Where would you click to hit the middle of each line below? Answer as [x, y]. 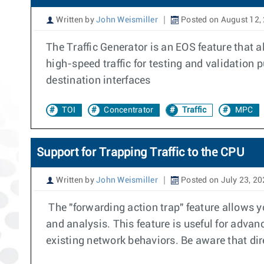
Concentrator [129, 110]
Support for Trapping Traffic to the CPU [141, 153]
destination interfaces [98, 81]
